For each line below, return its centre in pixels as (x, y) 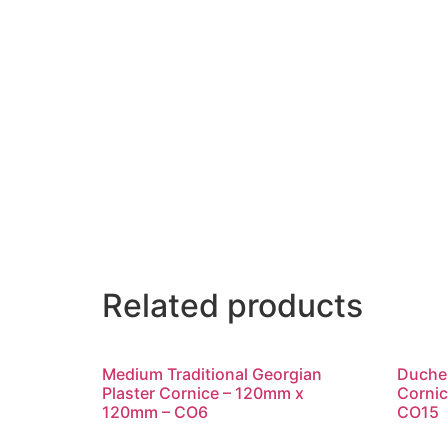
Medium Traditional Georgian (212, 374)
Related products (232, 306)
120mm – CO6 (155, 412)
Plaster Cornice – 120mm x (203, 393)
